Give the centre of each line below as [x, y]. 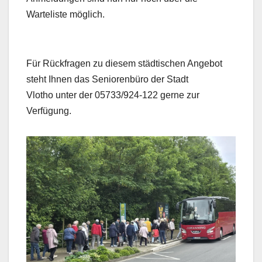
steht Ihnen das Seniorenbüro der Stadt [107, 79]
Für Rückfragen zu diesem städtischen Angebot [124, 63]
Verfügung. [49, 111]
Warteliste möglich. [65, 14]
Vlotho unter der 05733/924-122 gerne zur [113, 95]
